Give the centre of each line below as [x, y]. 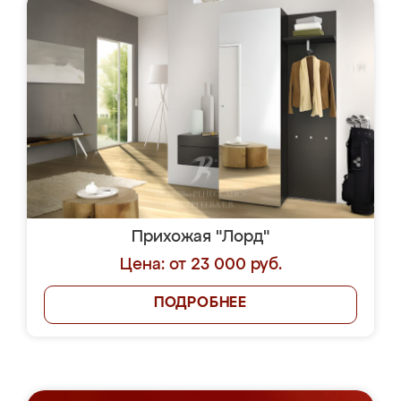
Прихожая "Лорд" [200, 237]
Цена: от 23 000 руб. [200, 265]
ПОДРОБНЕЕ [200, 303]
